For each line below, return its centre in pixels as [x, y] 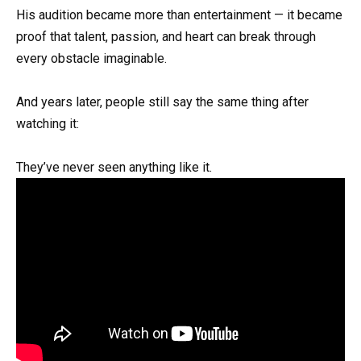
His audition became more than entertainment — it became [179, 15]
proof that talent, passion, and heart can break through [166, 36]
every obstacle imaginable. [91, 58]
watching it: [48, 123]
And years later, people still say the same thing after [162, 102]
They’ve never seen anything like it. [114, 168]
